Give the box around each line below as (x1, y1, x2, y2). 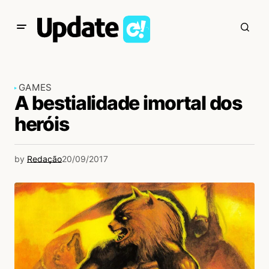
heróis (14, 112, 69, 136)
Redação (27, 154, 62, 164)
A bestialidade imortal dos (14, 91, 242, 115)
